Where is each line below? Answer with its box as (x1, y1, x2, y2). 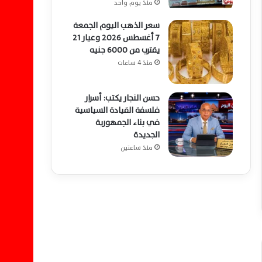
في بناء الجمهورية (95, 116, 160, 129)
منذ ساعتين (120, 142, 153, 153)
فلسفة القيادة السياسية (75, 104, 160, 117)
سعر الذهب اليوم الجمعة (73, 19, 160, 32)
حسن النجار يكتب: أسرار (85, 91, 160, 105)
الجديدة (133, 128, 160, 142)
